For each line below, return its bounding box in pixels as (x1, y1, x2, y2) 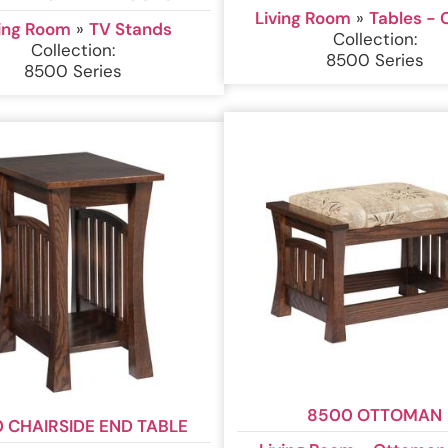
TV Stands (88, 17, 172, 40)
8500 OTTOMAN (307, 404, 443, 426)
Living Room (255, 7, 352, 30)
